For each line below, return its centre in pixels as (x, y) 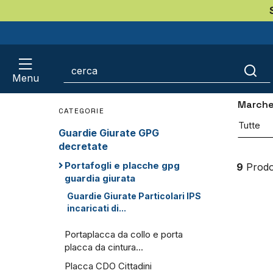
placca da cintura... (104, 247)
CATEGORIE (81, 111)
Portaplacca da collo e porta (124, 235)
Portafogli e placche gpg (122, 166)
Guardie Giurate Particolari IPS (134, 196)
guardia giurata (100, 179)
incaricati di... (97, 208)
